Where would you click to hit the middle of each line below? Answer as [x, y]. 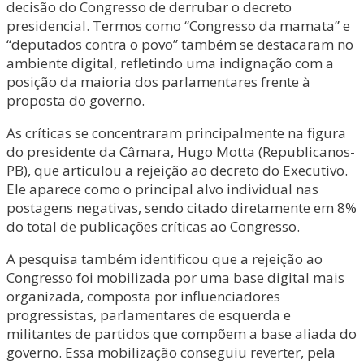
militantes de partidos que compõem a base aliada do [182, 334]
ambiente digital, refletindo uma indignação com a [170, 63]
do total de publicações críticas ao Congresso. [153, 226]
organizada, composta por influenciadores [143, 296]
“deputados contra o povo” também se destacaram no [180, 44]
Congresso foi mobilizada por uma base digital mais [175, 277]
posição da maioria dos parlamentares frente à [158, 82]
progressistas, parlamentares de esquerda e [149, 315]
